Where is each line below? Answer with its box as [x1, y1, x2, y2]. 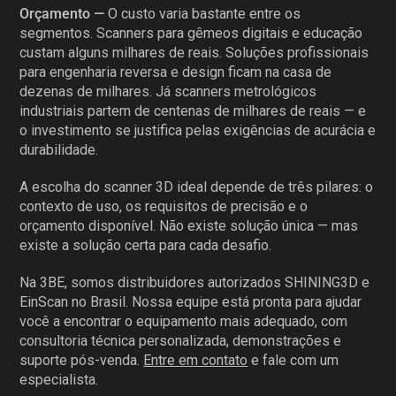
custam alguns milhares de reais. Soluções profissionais [19, 43, 369, 61]
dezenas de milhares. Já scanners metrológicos [19, 82, 317, 100]
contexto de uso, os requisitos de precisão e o [19, 197, 308, 215]
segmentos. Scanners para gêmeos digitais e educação [19, 24, 363, 42]
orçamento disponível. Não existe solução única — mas [19, 217, 359, 234]
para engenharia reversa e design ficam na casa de [19, 63, 332, 80]
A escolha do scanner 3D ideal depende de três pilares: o [19, 178, 374, 195]
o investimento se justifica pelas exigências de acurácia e [19, 121, 377, 139]
